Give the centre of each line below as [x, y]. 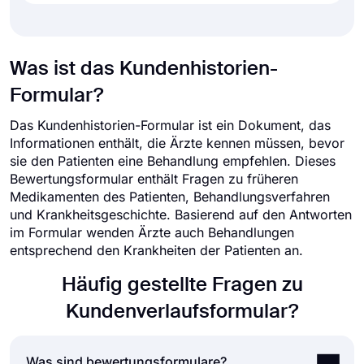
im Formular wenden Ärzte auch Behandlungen [152, 232]
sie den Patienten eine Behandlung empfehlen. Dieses [173, 161]
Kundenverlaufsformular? [182, 312]
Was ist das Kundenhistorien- [144, 69]
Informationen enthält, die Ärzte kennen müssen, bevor [177, 143]
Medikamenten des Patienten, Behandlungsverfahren [170, 197]
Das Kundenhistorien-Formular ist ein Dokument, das [170, 125]
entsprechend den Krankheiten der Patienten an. [156, 250]
